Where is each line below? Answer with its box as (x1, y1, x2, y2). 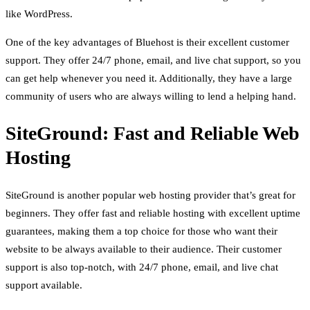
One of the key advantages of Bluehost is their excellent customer (6, 37, 289, 48)
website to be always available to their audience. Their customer (6, 243, 282, 255)
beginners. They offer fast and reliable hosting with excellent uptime (6, 207, 300, 219)
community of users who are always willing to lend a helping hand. (6, 91, 296, 102)
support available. (6, 279, 82, 291)
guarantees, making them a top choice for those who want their (6, 225, 277, 237)
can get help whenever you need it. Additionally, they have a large (6, 73, 292, 84)
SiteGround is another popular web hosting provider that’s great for (6, 189, 295, 201)
